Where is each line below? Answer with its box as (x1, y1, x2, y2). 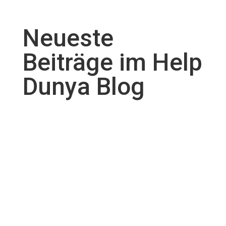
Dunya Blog (22, 72, 145, 101)
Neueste (22, 23, 114, 52)
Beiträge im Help (22, 47, 202, 77)
